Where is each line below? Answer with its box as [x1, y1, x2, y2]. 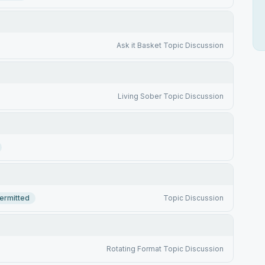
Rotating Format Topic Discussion [106, 244, 224, 253]
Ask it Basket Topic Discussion [116, 41, 224, 50]
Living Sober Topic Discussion [117, 92, 224, 101]
